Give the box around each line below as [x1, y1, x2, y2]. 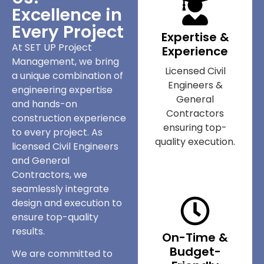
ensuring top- [163, 120, 227, 134]
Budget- [169, 243, 221, 260]
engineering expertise [12, 82, 113, 97]
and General [12, 153, 70, 167]
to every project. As [12, 125, 103, 139]
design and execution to [12, 196, 122, 210]
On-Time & [162, 229, 228, 246]
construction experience [12, 111, 126, 125]
